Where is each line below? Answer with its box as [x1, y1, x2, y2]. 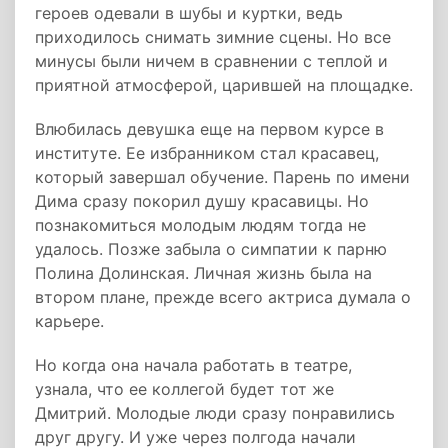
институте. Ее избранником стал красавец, [35, 143, 379, 163]
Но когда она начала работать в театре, [35, 355, 352, 375]
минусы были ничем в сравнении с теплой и [35, 51, 388, 71]
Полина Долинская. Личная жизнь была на [35, 263, 372, 283]
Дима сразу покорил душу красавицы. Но [35, 191, 369, 211]
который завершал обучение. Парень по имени [35, 167, 410, 187]
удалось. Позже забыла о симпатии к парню [35, 239, 387, 259]
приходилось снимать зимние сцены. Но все [35, 27, 391, 47]
